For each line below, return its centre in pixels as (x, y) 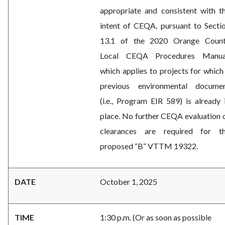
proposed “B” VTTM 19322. (149, 146)
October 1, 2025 (129, 182)
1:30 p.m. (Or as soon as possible (156, 217)
